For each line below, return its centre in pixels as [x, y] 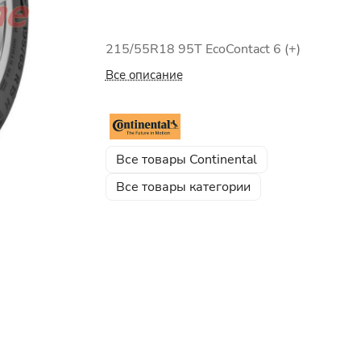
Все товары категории [183, 187]
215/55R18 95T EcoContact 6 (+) [203, 49]
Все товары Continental [186, 159]
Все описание [144, 75]
